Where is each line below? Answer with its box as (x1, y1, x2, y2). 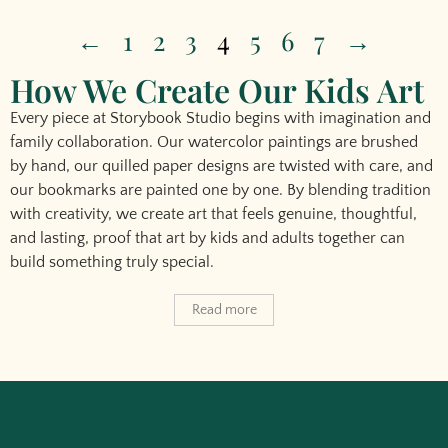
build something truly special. (10, 253, 214, 272)
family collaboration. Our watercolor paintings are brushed (10, 133, 418, 152)
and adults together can (238, 229, 405, 248)
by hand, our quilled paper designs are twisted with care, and (10, 157, 433, 176)
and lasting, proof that (10, 229, 166, 248)
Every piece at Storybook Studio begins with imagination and (10, 109, 431, 128)
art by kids (166, 229, 238, 248)
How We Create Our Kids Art (10, 68, 424, 112)
